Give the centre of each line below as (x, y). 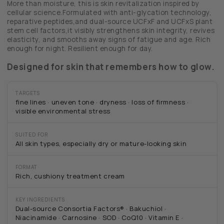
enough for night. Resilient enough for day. (80, 49)
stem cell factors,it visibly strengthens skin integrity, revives (111, 31)
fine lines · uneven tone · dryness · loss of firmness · (102, 102)
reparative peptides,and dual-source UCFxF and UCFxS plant (110, 22)
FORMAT (26, 167)
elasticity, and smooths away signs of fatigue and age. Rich (109, 40)
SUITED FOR (31, 135)
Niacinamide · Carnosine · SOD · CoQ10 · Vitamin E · (99, 218)
